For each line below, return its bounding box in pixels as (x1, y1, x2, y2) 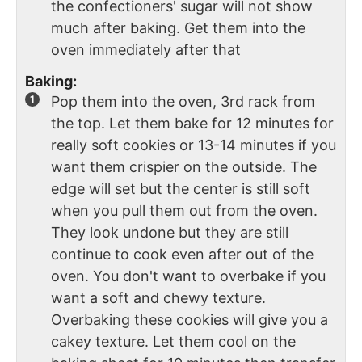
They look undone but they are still (51, 223, 288, 241)
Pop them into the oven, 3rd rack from (51, 92, 315, 110)
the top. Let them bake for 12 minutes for (51, 114, 334, 132)
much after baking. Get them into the (51, 19, 305, 36)
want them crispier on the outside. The (51, 158, 317, 175)
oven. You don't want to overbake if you (51, 267, 326, 284)
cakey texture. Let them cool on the (51, 332, 296, 350)
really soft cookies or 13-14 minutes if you (51, 136, 336, 154)
